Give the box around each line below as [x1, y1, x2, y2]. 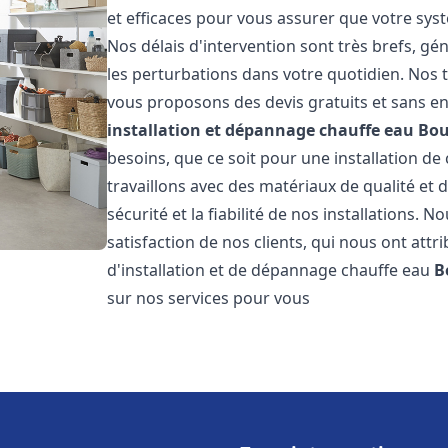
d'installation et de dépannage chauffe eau [107, 259, 435, 281]
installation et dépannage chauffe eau [107, 119, 415, 141]
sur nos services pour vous [107, 287, 311, 309]
